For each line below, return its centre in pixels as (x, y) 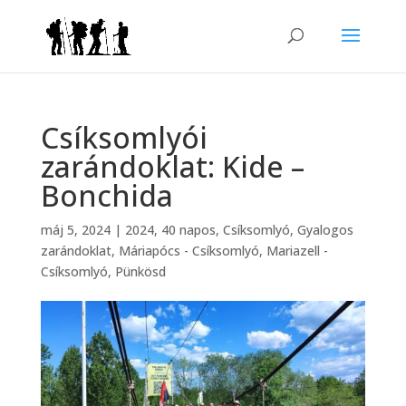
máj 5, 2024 (75, 230)
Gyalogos (325, 230)
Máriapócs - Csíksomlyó (188, 251)
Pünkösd (140, 271)
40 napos (188, 230)
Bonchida (106, 195)
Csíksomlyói (124, 137)
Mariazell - (297, 251)
